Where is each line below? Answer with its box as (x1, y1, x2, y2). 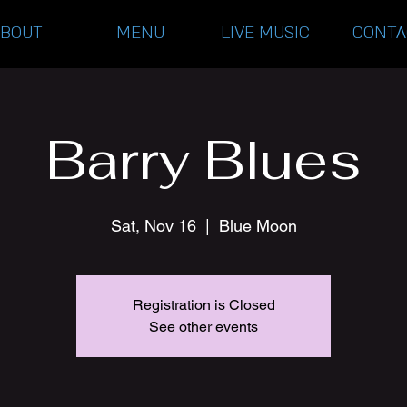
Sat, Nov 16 (110, 216, 196, 235)
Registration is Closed (132, 296, 275, 313)
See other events (149, 318, 258, 335)
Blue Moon (218, 216, 297, 235)
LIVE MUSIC (220, 22, 310, 45)
